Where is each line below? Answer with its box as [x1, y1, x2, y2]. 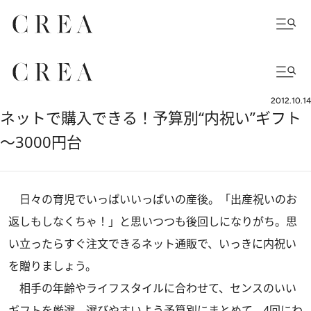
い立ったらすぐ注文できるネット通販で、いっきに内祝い [8, 236, 296, 251]
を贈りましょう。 [8, 258, 96, 274]
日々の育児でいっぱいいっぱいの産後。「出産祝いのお [8, 192, 297, 207]
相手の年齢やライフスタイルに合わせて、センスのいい [8, 280, 296, 296]
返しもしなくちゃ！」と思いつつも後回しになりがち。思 [8, 214, 297, 229]
